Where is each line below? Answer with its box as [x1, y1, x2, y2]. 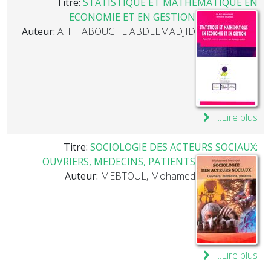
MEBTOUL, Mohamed [100, 169, 195, 183]
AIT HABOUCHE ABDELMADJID [57, 25, 195, 38]
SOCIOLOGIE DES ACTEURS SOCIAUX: [90, 140, 258, 154]
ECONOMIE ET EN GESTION [69, 10, 195, 24]
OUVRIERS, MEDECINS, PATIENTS [42, 155, 195, 168]
